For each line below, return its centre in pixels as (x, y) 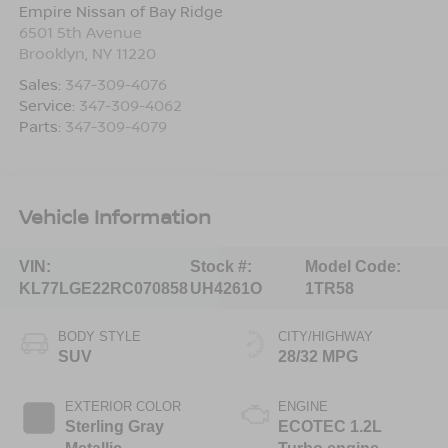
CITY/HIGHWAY (325, 336)
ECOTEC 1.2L (330, 426)
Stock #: (220, 266)
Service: (48, 104)
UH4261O (225, 288)
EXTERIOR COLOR (122, 406)
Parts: (41, 125)
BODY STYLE (99, 336)
